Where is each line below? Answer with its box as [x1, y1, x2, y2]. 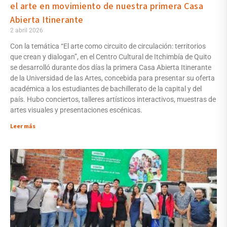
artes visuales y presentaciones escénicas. [10, 106, 142, 115]
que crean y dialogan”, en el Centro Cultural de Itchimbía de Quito [10, 53, 211, 61]
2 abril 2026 [10, 27, 43, 34]
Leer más [10, 122, 35, 131]
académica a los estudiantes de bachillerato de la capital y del [10, 85, 202, 93]
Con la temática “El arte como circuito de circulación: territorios [10, 42, 206, 51]
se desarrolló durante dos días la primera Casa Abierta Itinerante [10, 63, 211, 72]
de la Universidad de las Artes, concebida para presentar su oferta [10, 74, 215, 83]
